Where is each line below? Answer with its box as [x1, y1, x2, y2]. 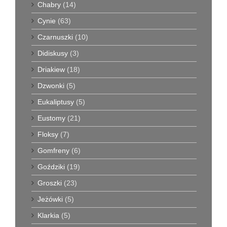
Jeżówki [37, 195, 63, 204]
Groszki [37, 179, 62, 187]
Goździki [37, 163, 65, 171]
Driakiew [37, 65, 65, 74]
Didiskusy [37, 49, 68, 58]
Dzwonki [37, 82, 64, 90]
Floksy [37, 130, 58, 139]
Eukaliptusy [37, 98, 74, 106]
